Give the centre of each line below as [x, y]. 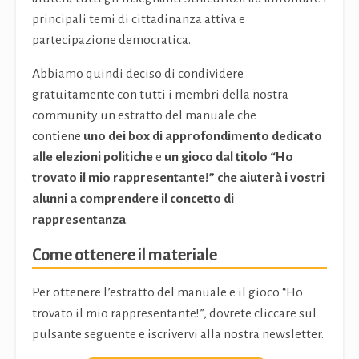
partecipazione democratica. [111, 40]
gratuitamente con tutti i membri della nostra [160, 95]
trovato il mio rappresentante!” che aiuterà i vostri [178, 178]
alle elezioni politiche [93, 157]
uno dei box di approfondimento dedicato [203, 137]
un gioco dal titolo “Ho [229, 157]
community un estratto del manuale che [144, 116]
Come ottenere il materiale [125, 255]
